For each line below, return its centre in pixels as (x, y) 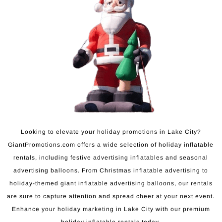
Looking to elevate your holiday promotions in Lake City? (111, 132)
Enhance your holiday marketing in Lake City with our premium (111, 209)
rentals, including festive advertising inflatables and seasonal (111, 158)
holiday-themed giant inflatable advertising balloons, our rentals (111, 184)
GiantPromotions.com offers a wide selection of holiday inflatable (111, 145)
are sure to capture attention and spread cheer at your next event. (111, 196)
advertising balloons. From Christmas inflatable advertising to (111, 171)
